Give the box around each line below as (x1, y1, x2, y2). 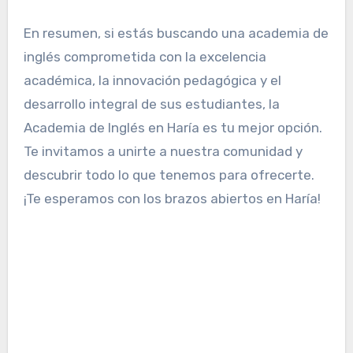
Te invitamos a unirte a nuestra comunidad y (23, 143, 303, 159)
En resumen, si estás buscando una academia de (23, 24, 329, 41)
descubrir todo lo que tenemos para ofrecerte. (23, 166, 314, 183)
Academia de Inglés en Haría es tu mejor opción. (23, 119, 322, 136)
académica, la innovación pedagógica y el (23, 72, 281, 88)
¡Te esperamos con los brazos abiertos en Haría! (23, 190, 321, 206)
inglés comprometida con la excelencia (23, 48, 266, 65)
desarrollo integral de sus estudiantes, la (23, 95, 280, 112)
